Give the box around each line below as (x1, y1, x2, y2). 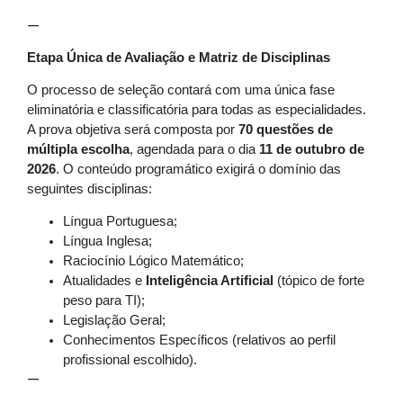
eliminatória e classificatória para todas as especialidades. (27, 102, 366, 117)
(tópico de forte (273, 273, 364, 289)
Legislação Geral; (63, 313, 166, 328)
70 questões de (238, 121, 333, 137)
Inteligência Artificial (146, 273, 273, 289)
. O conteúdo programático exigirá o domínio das (56, 161, 341, 176)
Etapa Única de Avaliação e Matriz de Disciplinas (27, 49, 330, 65)
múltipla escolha (27, 141, 130, 157)
